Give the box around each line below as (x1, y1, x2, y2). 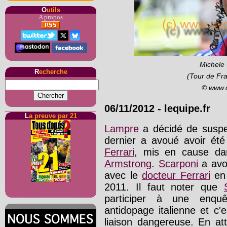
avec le (104, 170, 142, 181)
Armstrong (104, 158, 152, 170)
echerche (39, 68, 67, 75)
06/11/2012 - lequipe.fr (104, 102, 210, 114)
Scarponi (158, 158, 198, 170)
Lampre (104, 123, 139, 135)
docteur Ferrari (142, 170, 210, 181)
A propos (39, 14, 63, 21)
